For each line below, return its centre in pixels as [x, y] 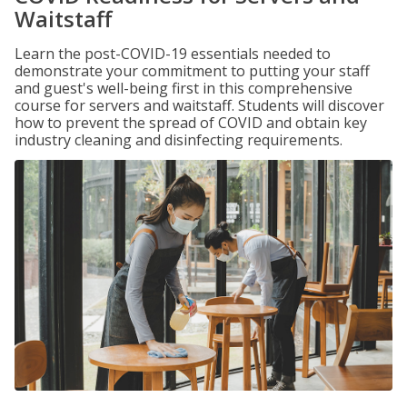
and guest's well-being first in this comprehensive [184, 88]
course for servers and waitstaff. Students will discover [199, 105]
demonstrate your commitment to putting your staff [192, 71]
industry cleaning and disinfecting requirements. [179, 140]
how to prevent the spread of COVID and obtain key [191, 123]
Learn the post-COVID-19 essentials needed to [173, 54]
